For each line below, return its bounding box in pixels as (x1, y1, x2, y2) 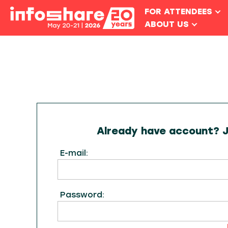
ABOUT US (144, 19, 189, 29)
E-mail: (60, 148, 88, 158)
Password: (60, 190, 104, 199)
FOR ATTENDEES (144, 7, 212, 16)
